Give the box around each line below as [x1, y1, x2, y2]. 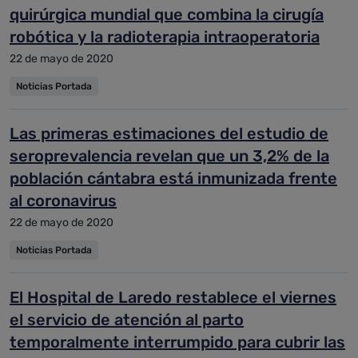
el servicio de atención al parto [10, 310, 244, 329]
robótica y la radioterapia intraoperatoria [10, 27, 320, 46]
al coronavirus [10, 191, 117, 210]
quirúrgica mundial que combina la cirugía [10, 5, 324, 24]
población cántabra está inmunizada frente [10, 169, 337, 188]
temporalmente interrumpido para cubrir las [10, 332, 345, 352]
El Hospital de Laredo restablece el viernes [10, 288, 336, 307]
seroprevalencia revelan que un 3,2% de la [10, 146, 329, 165]
